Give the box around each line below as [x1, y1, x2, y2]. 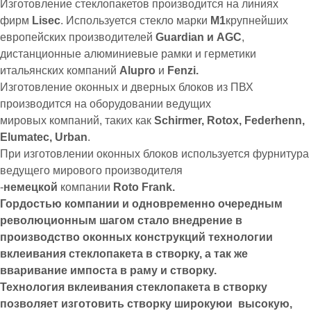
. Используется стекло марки [60, 15, 210, 27]
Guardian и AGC [155, 31, 242, 44]
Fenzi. [167, 65, 199, 77]
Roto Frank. [113, 181, 175, 194]
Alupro [119, 65, 158, 77]
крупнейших [226, 15, 288, 27]
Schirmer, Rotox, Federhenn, [154, 115, 305, 127]
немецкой [3, 181, 58, 194]
